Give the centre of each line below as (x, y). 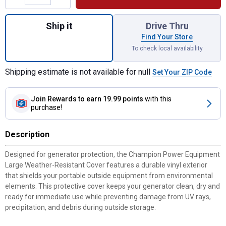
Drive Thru (167, 26)
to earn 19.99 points (111, 99)
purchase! (46, 107)
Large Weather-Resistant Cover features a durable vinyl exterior (106, 165)
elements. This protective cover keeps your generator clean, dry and (112, 186)
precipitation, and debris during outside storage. (80, 207)
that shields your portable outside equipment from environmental (109, 176)
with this (158, 99)
